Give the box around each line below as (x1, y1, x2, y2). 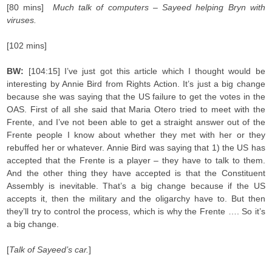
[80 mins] (7, 2, 53, 12)
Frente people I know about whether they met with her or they (7, 130, 265, 140)
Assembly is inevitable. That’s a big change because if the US (7, 181, 265, 191)
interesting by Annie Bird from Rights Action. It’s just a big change (7, 79, 265, 89)
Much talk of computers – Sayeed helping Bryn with (52, 2, 265, 12)
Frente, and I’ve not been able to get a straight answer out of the (7, 117, 265, 127)
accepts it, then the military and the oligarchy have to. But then (7, 194, 265, 203)
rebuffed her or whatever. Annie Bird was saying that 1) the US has (7, 143, 265, 152)
